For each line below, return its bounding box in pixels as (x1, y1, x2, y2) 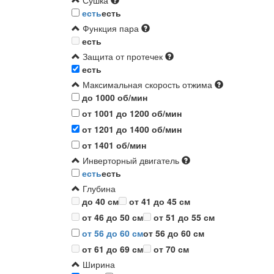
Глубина (80, 182, 116, 195)
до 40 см (82, 195, 119, 208)
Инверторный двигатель (80, 154, 179, 167)
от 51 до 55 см (154, 211, 215, 224)
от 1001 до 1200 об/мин (80, 107, 182, 120)
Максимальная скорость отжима (80, 78, 212, 91)
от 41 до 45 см (129, 195, 190, 208)
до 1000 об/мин (80, 91, 147, 104)
